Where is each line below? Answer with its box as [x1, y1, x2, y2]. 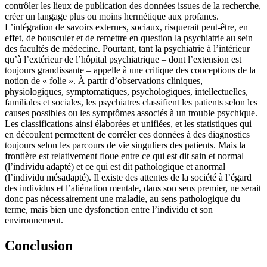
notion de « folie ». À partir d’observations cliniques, [5, 76, 203, 86]
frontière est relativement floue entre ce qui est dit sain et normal [5, 151, 244, 162]
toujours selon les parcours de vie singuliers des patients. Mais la [5, 140, 246, 151]
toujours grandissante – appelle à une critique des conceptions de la [5, 65, 256, 76]
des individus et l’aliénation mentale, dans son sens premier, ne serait [5, 183, 261, 194]
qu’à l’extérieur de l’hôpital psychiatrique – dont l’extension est [5, 54, 241, 65]
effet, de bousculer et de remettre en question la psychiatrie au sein [5, 33, 253, 44]
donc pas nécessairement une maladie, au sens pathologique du [5, 194, 240, 204]
